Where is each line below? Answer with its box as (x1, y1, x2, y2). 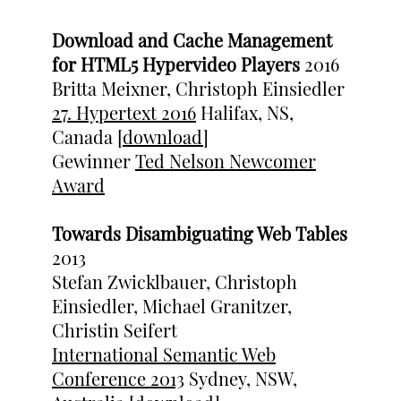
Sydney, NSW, (184, 366, 297, 390)
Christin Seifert (52, 318, 177, 342)
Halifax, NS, (196, 100, 294, 124)
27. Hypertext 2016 (52, 100, 196, 124)
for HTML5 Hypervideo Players (52, 52, 300, 76)
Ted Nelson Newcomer (135, 149, 316, 173)
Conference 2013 (52, 366, 184, 390)
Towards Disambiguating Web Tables (52, 221, 347, 245)
